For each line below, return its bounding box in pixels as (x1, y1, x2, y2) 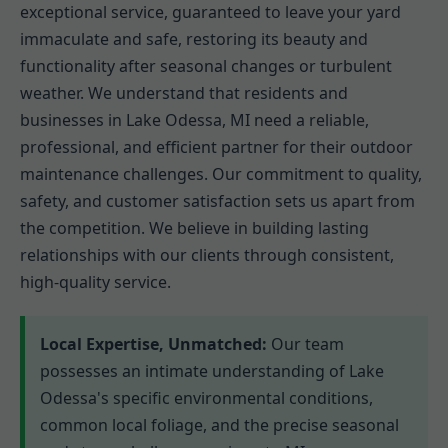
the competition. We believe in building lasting (20, 216, 369, 239)
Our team (267, 332, 344, 355)
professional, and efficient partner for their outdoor (20, 135, 413, 158)
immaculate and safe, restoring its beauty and (20, 27, 368, 50)
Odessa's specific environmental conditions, (40, 386, 373, 409)
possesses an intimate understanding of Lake (40, 359, 384, 382)
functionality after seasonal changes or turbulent (20, 54, 392, 77)
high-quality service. (20, 270, 171, 293)
